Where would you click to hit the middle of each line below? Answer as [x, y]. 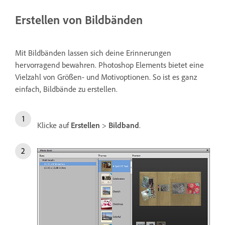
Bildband [124, 125]
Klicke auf [54, 125]
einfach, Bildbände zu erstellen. [66, 89]
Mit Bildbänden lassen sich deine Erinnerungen [93, 52]
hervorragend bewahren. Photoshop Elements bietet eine [109, 65]
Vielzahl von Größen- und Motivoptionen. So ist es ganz [106, 77]
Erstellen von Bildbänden [79, 19]
